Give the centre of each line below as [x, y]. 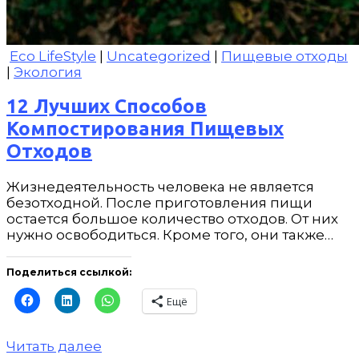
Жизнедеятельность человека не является [160, 187]
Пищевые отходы [284, 56]
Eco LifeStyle [53, 56]
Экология [48, 72]
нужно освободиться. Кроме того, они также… [170, 235]
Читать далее [54, 347]
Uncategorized [159, 56]
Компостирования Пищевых [145, 129]
